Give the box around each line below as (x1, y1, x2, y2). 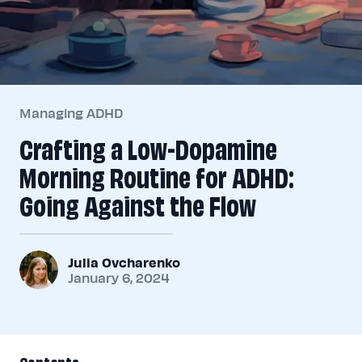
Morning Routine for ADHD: (19, 154, 294, 195)
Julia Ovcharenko (68, 254, 180, 270)
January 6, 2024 (68, 270, 170, 285)
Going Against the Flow (19, 183, 256, 223)
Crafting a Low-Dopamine (19, 126, 277, 166)
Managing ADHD (19, 105, 123, 120)
